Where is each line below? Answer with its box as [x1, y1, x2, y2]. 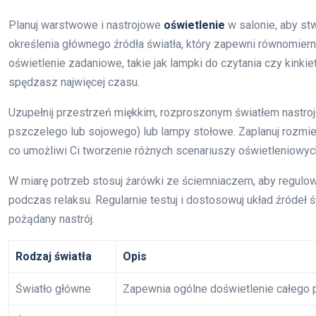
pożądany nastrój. [8, 212, 95, 226]
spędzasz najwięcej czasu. [8, 75, 140, 89]
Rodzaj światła [16, 249, 92, 263]
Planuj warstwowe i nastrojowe [8, 18, 164, 32]
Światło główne [16, 281, 91, 296]
